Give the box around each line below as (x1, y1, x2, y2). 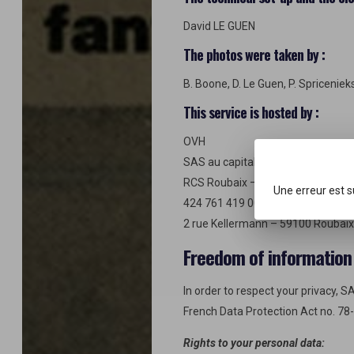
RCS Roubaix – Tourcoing (183, 176, 309, 189)
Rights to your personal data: (183, 337, 325, 349)
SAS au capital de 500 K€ (183, 156, 307, 168)
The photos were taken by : (183, 44, 325, 65)
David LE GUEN (183, 20, 255, 32)
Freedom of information (183, 243, 352, 271)
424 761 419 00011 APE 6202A (183, 197, 338, 209)
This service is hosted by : (183, 102, 318, 122)
